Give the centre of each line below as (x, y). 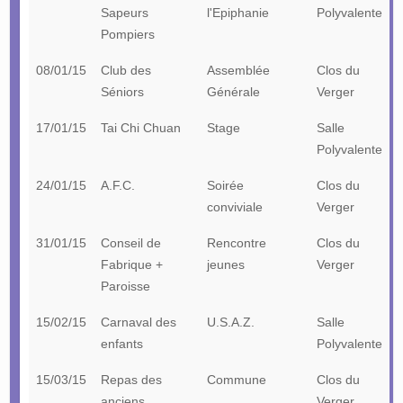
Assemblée (238, 70)
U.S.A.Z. (230, 322)
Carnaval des (138, 322)
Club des (125, 70)
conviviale (234, 206)
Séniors (122, 91)
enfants (121, 343)
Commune (236, 379)
